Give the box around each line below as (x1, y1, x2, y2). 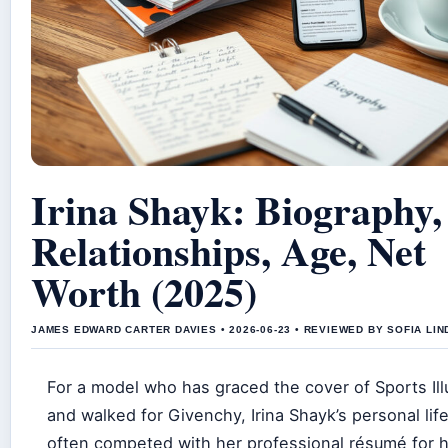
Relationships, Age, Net (31, 220, 426, 280)
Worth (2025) (31, 261, 257, 321)
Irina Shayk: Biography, (31, 179, 442, 239)
